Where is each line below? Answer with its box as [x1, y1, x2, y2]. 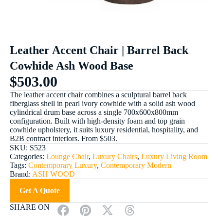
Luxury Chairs [92, 152, 137, 161]
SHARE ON [10, 203, 50, 211]
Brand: [10, 170, 32, 178]
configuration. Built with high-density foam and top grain [10, 117, 185, 125]
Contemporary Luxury [28, 161, 97, 169]
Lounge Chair [46, 152, 89, 161]
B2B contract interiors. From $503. [10, 134, 117, 143]
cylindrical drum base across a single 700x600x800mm [10, 108, 178, 116]
